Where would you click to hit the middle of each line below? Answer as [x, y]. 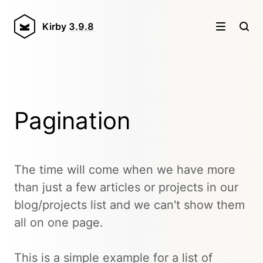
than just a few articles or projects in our [126, 187]
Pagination [72, 121]
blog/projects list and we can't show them [129, 205]
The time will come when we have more [125, 170]
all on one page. [59, 222]
